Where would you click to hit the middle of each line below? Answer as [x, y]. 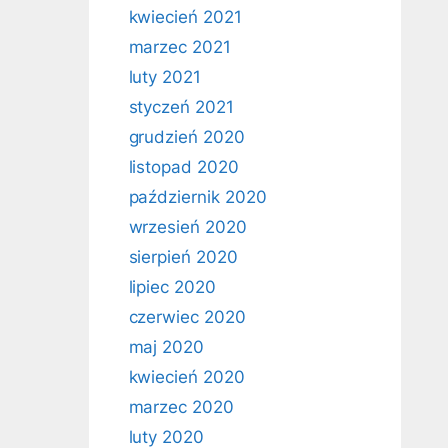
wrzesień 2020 [187, 227]
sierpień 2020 [183, 257]
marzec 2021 [179, 47]
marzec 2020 [181, 407]
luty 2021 [165, 77]
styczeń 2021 [181, 107]
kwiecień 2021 [185, 17]
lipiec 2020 [172, 287]
